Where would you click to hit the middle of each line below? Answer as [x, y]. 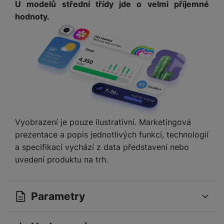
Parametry [58, 196]
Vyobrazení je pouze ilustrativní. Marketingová [103, 122]
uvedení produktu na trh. [61, 159]
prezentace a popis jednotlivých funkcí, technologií [112, 134]
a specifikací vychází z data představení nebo [102, 147]
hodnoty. [32, 16]
